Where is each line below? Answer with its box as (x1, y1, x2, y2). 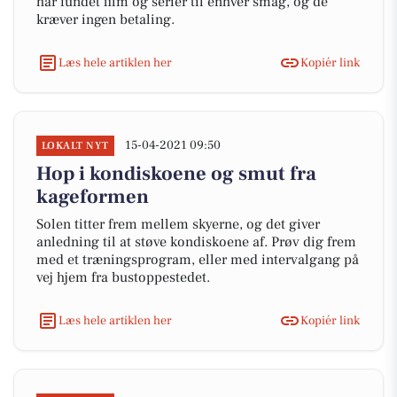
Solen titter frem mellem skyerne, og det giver (36, 215, 320, 233)
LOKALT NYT (42, 139, 109, 152)
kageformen (36, 184, 149, 209)
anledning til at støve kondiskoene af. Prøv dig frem (36, 233, 356, 251)
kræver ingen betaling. (36, 11, 178, 28)
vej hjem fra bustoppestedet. (36, 269, 210, 286)
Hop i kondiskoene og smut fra (36, 161, 316, 186)
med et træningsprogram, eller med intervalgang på (36, 251, 359, 269)
